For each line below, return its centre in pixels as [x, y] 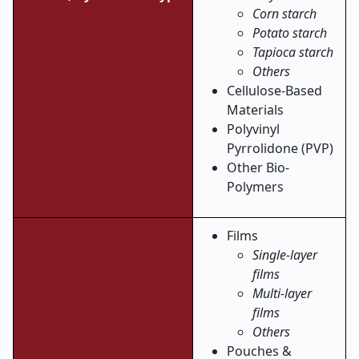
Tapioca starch [293, 52]
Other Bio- [258, 167]
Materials [255, 110]
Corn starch [284, 14]
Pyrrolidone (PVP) [280, 148]
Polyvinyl [253, 129]
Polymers [255, 187]
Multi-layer [282, 293]
